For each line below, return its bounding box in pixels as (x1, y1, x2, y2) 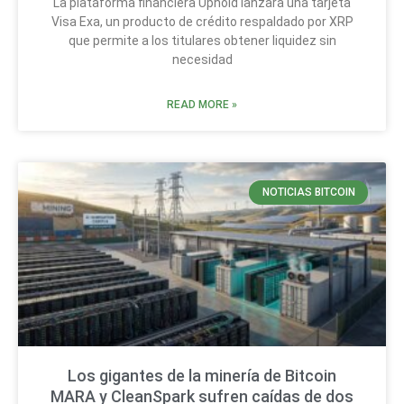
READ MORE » (167, 98, 237, 112)
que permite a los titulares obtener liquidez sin (68, 33, 336, 49)
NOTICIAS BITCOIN (262, 186, 355, 199)
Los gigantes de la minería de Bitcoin (68, 366, 336, 386)
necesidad (171, 52, 233, 68)
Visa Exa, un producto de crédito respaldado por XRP (50, 14, 353, 30)
